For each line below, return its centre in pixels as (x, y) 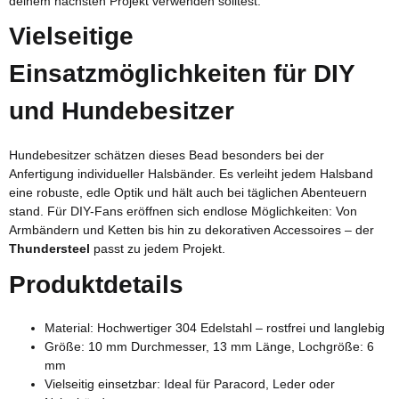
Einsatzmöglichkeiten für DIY (182, 74)
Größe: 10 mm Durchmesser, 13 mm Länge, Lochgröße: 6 (209, 346)
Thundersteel (49, 248)
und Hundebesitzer (122, 111)
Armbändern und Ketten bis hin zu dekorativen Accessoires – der (191, 229)
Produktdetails (96, 284)
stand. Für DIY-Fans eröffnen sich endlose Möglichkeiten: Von (183, 211)
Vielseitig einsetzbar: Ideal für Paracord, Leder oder (190, 384)
